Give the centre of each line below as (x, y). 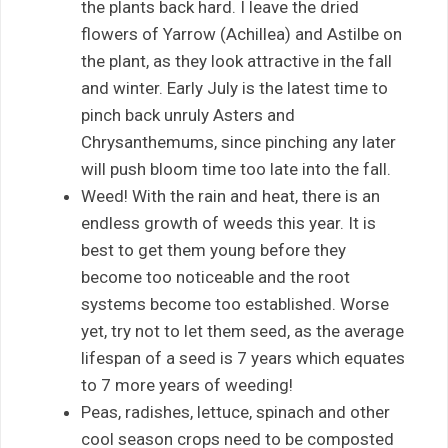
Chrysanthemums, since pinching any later (238, 142)
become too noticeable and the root (215, 277)
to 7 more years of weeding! (187, 385)
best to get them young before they (213, 250)
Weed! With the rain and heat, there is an (230, 196)
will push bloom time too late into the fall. (236, 169)
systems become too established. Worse (235, 304)
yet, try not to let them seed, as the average (242, 331)
